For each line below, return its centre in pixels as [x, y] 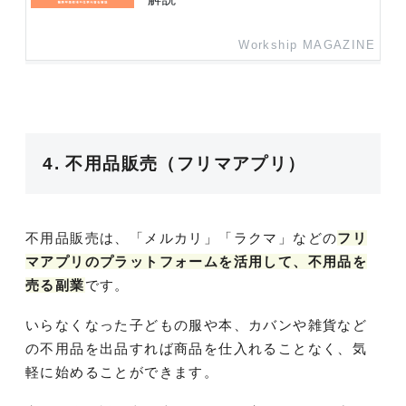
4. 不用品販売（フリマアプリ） [174, 163]
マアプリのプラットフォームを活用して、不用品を [197, 261]
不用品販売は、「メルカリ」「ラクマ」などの [182, 237]
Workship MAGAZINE [307, 46]
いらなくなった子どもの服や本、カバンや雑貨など [197, 324]
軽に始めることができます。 [122, 372]
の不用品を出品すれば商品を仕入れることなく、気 [197, 348]
